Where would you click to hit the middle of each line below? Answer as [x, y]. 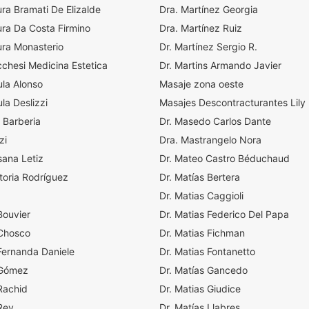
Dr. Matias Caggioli [201, 196]
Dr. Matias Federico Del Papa [224, 214]
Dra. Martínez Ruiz [201, 28]
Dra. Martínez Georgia [209, 9]
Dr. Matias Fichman [202, 233]
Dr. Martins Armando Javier [220, 65]
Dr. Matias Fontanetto [207, 251]
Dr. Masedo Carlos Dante [215, 121]
